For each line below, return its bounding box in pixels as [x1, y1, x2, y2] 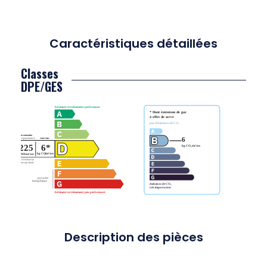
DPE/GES [21, 77, 63, 96]
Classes [21, 64, 58, 83]
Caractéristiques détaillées [49, 35, 218, 52]
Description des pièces [64, 229, 203, 246]
